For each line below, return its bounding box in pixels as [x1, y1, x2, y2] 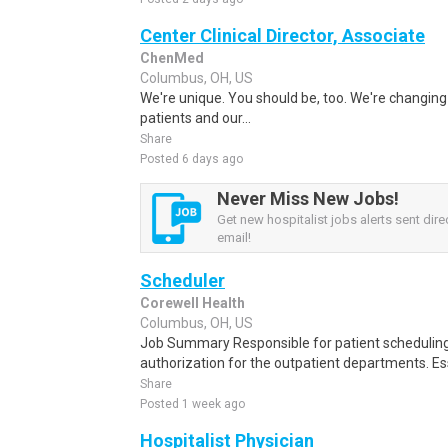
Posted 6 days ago [140, 152, 243, 166]
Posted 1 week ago [140, 397, 245, 411]
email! [217, 230, 251, 245]
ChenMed [140, 50, 204, 66]
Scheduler [140, 270, 225, 291]
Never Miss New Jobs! [217, 188, 399, 209]
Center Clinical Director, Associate [140, 25, 425, 46]
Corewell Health [140, 295, 245, 311]
